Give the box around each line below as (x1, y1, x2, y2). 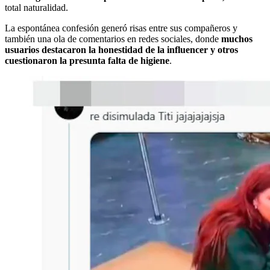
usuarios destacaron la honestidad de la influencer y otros (5, 44, 238, 55)
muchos (221, 33, 253, 44)
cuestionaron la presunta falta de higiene (5, 55, 169, 66)
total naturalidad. (5, 2, 68, 13)
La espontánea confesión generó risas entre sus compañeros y (5, 22, 237, 33)
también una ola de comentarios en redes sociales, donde (5, 33, 221, 44)
